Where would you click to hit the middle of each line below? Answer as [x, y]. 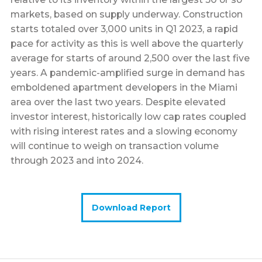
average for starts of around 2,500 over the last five [130, 58]
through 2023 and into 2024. [77, 161]
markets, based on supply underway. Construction [126, 15]
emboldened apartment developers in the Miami [124, 88]
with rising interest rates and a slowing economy [124, 132]
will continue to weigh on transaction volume [114, 146]
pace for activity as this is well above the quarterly [127, 44]
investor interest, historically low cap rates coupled [128, 117]
